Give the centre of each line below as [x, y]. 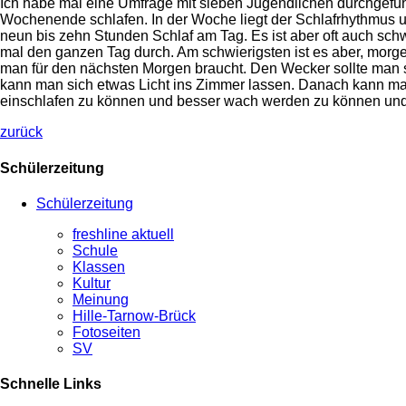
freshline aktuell [123, 234]
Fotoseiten [106, 332]
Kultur [92, 283]
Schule [95, 250]
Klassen [99, 266]
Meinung [101, 299]
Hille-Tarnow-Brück [134, 315]
